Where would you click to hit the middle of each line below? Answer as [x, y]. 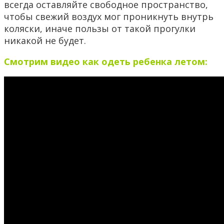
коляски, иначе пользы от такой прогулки [100, 28]
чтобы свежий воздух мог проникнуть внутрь [109, 16]
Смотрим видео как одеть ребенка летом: [106, 61]
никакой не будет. [45, 40]
